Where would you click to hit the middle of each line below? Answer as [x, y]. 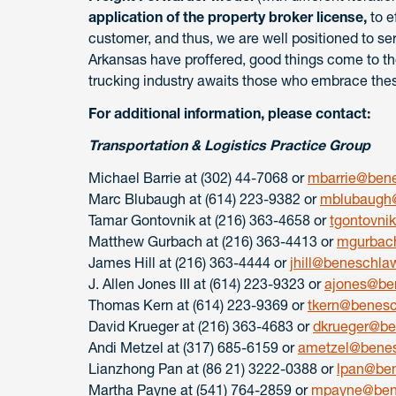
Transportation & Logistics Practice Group [229, 145]
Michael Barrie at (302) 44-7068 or [198, 178]
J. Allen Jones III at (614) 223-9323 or [206, 284]
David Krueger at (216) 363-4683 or [201, 327]
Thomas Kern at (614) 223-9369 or [198, 305]
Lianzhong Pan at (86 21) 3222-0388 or [213, 369]
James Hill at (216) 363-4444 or [189, 263]
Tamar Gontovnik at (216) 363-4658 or [209, 221]
